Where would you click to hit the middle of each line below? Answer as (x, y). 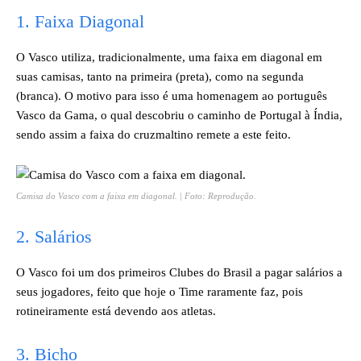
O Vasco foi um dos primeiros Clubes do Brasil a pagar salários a (179, 272)
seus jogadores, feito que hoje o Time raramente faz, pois (160, 292)
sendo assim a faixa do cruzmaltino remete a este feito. (154, 135)
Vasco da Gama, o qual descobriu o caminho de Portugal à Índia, (179, 115)
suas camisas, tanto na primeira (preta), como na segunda (160, 77)
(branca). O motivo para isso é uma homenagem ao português (172, 96)
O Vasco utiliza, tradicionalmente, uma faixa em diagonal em (169, 57)
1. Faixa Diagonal (80, 21)
